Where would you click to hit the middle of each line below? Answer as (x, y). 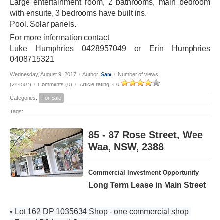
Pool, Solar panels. (43, 24)
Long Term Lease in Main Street (147, 185)
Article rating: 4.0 (100, 85)
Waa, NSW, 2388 (126, 147)
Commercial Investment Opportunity (144, 173)
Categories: (24, 98)
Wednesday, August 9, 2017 (43, 74)
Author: (92, 74)
